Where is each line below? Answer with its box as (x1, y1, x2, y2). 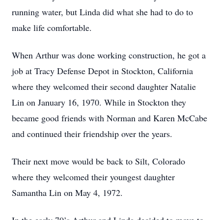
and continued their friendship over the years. (12, 128, 172, 139)
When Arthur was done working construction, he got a (12, 49, 206, 61)
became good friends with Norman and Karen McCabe (12, 112, 207, 124)
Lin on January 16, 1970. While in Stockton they (12, 96, 186, 108)
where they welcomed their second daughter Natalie (12, 81, 196, 92)
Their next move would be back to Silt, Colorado (12, 155, 185, 167)
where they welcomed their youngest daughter (12, 171, 175, 183)
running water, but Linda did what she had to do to (12, 6, 193, 18)
